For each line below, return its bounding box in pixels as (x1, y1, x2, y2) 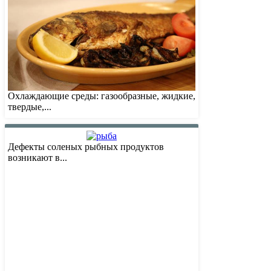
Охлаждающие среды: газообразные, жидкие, (8, 91, 195, 102)
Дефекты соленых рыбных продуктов (8, 142, 164, 152)
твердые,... (8, 102, 51, 113)
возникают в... (8, 152, 67, 163)
